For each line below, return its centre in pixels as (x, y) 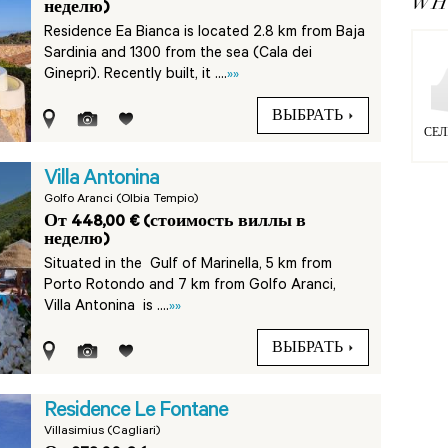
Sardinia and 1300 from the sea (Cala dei (178, 54)
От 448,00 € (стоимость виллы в (175, 223)
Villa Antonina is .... (107, 307)
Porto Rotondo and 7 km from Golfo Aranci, (192, 286)
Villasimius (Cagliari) (102, 432)
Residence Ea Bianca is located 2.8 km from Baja (205, 33)
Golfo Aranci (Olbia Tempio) (121, 200)
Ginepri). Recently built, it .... (136, 75)
